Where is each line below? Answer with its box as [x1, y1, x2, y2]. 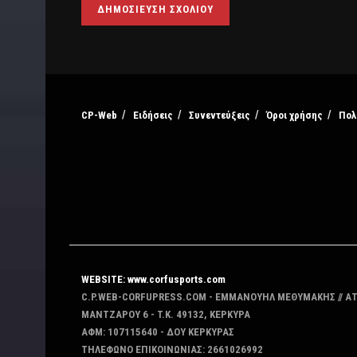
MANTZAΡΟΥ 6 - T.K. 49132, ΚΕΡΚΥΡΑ [81, 308, 250, 321]
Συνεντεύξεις [189, 109, 250, 122]
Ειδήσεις [133, 109, 173, 122]
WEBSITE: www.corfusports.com [81, 273, 226, 286]
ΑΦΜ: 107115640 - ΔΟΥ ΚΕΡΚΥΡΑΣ [81, 326, 234, 339]
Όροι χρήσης [266, 109, 323, 122]
